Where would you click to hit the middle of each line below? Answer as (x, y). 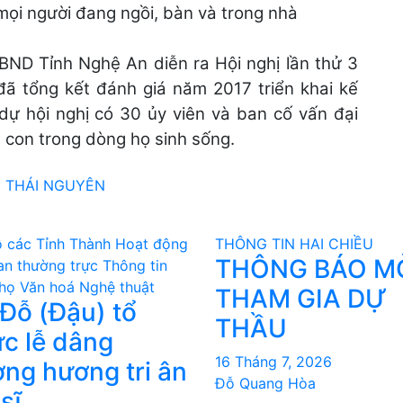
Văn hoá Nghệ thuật (87, 287)
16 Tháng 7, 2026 (273, 362)
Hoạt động (152, 244)
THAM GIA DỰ (301, 299)
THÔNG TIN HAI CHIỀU (294, 244)
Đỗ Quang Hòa (265, 383)
